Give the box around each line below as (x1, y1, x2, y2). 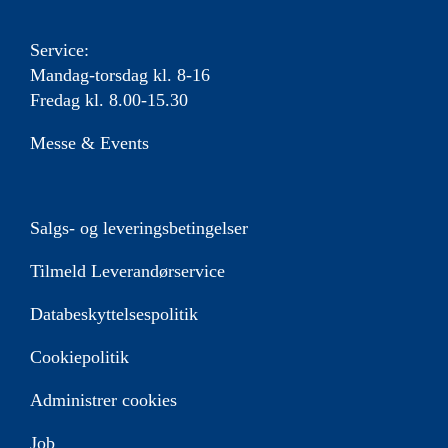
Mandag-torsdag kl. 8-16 (30, 65, 210, 86)
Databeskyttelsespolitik (30, 304, 198, 325)
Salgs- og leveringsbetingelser (30, 218, 248, 239)
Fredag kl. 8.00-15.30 (30, 90, 188, 111)
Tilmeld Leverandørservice (30, 261, 225, 282)
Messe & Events (30, 133, 149, 154)
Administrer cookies (30, 390, 177, 411)
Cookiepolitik (30, 347, 129, 368)
